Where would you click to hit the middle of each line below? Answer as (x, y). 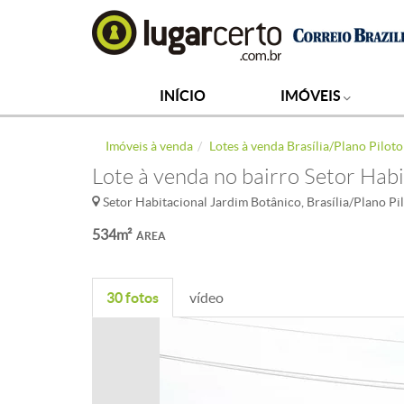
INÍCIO (183, 96)
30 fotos (133, 298)
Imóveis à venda (149, 146)
